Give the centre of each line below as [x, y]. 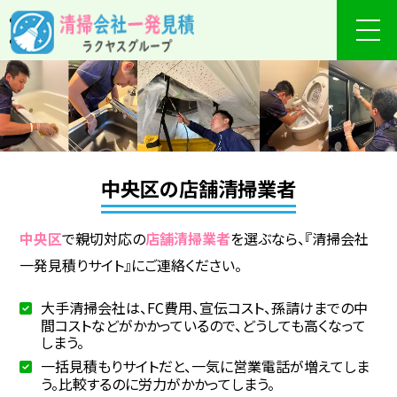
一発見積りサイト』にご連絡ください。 [131, 265]
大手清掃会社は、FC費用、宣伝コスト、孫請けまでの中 [204, 308]
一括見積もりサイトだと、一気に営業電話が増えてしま [205, 366]
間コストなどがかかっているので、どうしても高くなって [204, 326]
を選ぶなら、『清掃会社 [300, 239]
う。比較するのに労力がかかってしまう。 [158, 384]
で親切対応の [104, 239]
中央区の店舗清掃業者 [198, 188]
